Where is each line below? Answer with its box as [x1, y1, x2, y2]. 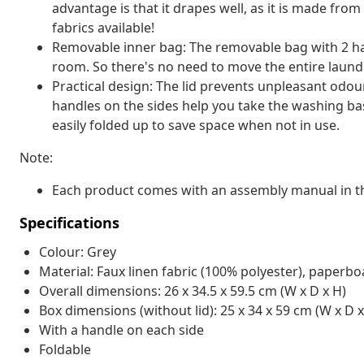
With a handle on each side [39, 320, 204, 339]
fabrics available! [52, 18, 154, 37]
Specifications [19, 212, 119, 232]
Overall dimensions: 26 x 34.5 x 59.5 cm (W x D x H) [39, 281, 346, 300]
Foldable [39, 340, 91, 358]
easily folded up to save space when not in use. [52, 115, 340, 134]
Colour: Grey [39, 242, 116, 261]
